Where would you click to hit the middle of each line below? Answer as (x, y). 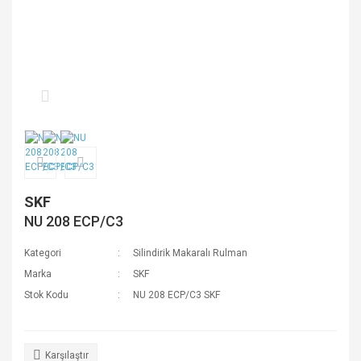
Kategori (43, 253)
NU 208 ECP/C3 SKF (177, 295)
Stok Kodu (46, 295)
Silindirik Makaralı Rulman (191, 253)
